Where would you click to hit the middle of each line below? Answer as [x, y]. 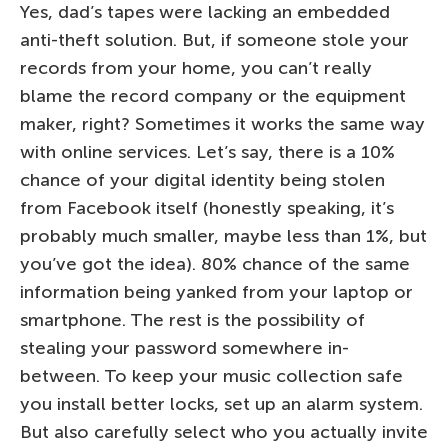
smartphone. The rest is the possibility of [192, 319]
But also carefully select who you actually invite [224, 431]
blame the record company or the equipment [213, 95]
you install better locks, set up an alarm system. [221, 403]
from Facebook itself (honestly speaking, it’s [207, 207]
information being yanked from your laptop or [216, 291]
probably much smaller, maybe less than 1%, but [223, 235]
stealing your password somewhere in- [184, 347]
